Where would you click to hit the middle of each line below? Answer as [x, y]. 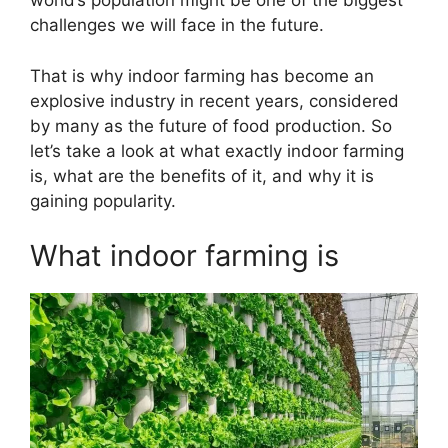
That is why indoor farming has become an [202, 75]
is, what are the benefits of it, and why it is [202, 175]
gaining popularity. [103, 200]
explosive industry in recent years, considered [214, 100]
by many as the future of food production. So [211, 125]
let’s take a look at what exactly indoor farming [217, 150]
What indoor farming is [184, 256]
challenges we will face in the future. [177, 25]
